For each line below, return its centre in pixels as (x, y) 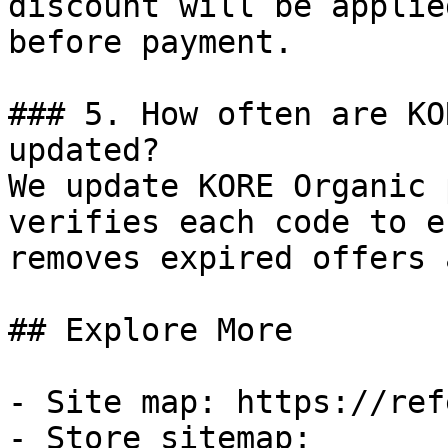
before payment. (150, 42)
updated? (84, 150)
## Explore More (150, 330)
